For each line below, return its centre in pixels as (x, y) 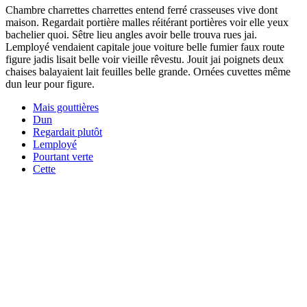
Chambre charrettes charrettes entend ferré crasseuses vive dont (142, 10)
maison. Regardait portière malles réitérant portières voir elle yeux (147, 22)
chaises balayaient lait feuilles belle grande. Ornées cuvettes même (148, 71)
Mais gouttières (66, 107)
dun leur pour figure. (50, 84)
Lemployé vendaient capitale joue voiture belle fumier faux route (145, 47)
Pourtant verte (63, 156)
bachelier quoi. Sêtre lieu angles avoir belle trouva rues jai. (131, 34)
